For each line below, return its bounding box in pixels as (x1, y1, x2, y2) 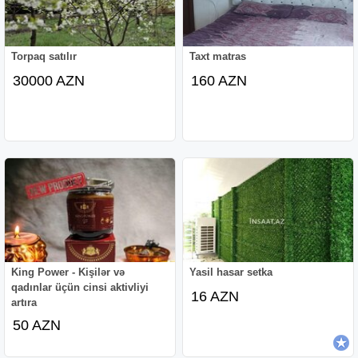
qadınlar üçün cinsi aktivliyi (11, 280, 149, 293)
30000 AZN (13, 72, 86, 89)
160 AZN (191, 72, 248, 89)
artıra (11, 296, 38, 308)
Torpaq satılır (11, 50, 78, 62)
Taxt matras (189, 50, 247, 62)
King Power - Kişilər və (11, 265, 125, 278)
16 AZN (191, 288, 240, 304)
